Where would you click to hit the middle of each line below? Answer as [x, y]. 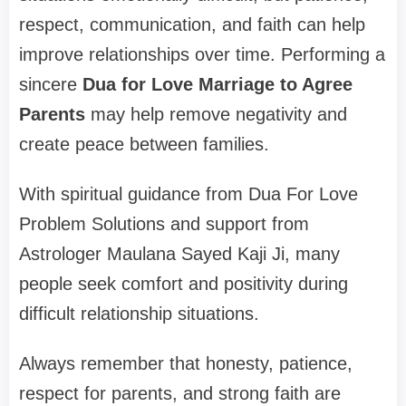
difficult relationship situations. [139, 314]
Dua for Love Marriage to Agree [217, 85]
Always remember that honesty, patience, [186, 364]
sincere [51, 85]
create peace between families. [144, 145]
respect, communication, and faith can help [192, 25]
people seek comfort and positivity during [184, 284]
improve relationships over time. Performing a [202, 55]
